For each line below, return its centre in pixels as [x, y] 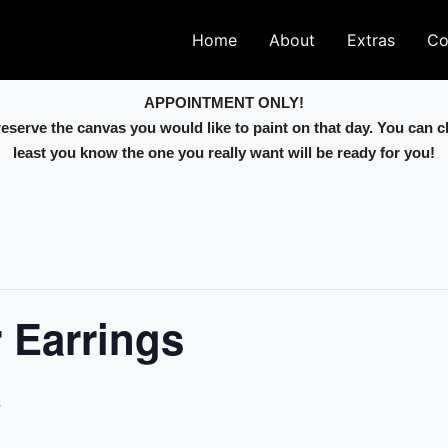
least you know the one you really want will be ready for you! [224, 152]
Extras [371, 40]
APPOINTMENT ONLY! [224, 102]
